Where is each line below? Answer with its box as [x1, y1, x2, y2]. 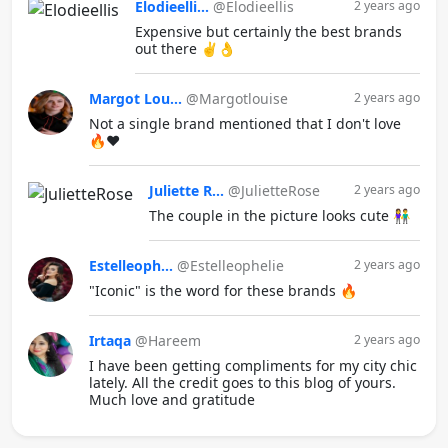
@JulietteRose [228, 180, 320, 200]
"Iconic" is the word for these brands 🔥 [89, 280, 357, 300]
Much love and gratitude [89, 389, 255, 409]
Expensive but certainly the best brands [135, 21, 402, 41]
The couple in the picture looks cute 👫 [149, 205, 410, 225]
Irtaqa [89, 330, 131, 350]
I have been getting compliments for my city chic [89, 355, 417, 375]
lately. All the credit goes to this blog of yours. [89, 372, 396, 392]
